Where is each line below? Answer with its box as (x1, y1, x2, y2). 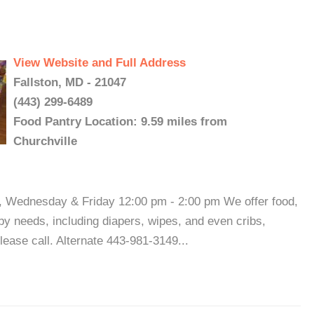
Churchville (13, 135, 77, 148)
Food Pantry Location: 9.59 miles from (13, 115, 227, 128)
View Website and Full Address (13, 56, 186, 69)
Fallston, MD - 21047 (13, 76, 126, 89)
